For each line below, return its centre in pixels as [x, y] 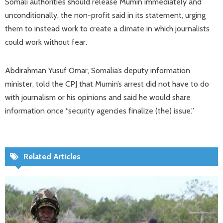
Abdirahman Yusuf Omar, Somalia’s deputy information [98, 70]
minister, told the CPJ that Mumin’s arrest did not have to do [107, 84]
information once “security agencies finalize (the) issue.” [100, 111]
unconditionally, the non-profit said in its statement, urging [105, 15]
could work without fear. [46, 42]
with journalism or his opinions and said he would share [98, 97]
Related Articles [52, 157]
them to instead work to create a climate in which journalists [107, 29]
